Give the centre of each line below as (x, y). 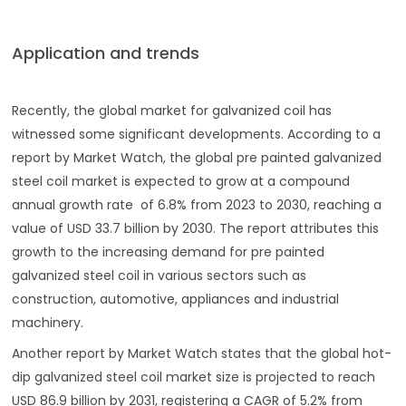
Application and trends (106, 53)
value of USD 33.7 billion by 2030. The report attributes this (196, 229)
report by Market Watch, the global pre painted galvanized (197, 158)
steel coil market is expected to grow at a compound (181, 182)
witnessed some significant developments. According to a (197, 135)
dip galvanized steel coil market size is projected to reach (194, 377)
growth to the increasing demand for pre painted (169, 252)
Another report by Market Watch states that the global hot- (202, 354)
